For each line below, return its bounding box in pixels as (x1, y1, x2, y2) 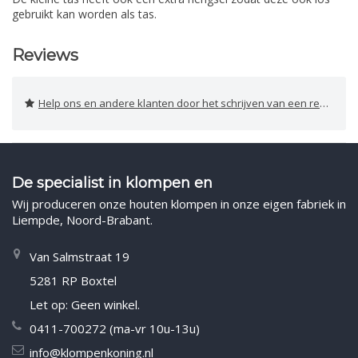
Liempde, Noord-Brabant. (12, 212, 153, 229)
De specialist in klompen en (12, 174, 213, 193)
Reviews (12, 46, 78, 66)
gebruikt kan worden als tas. (12, 6, 157, 22)
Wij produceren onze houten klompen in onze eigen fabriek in (12, 196, 346, 213)
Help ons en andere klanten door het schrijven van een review (38, 96, 320, 111)
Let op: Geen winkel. (30, 296, 140, 313)
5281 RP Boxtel (30, 272, 117, 289)
